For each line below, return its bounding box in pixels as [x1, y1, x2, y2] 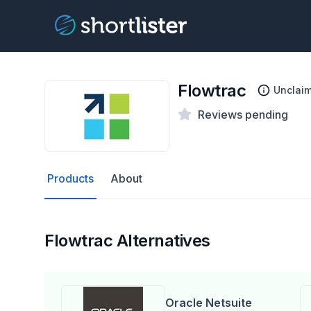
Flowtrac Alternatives [44, 230, 210, 251]
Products [47, 171, 94, 185]
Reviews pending [198, 108, 288, 121]
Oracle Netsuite [165, 296, 252, 310]
